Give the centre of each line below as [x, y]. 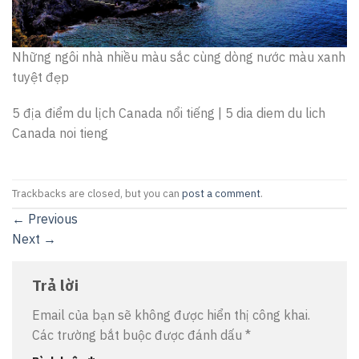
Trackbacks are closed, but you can [97, 193]
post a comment [221, 193]
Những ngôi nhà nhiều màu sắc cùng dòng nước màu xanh [179, 56]
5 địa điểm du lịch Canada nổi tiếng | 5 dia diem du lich [169, 113]
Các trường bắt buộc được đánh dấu [139, 335]
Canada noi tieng [60, 133]
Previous [51, 219]
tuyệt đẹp [40, 77]
